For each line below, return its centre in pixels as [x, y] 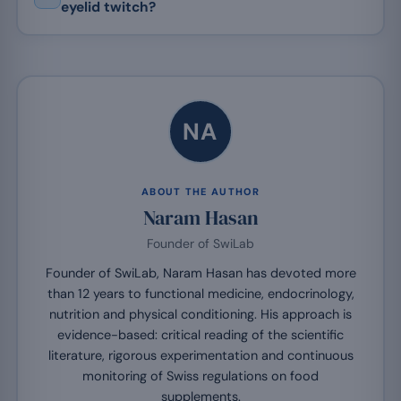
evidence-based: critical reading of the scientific [200, 335]
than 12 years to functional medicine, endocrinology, [200, 294]
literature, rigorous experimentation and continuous [200, 356]
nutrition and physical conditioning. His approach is [200, 315]
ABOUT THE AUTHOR [200, 192]
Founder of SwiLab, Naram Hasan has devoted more [200, 273]
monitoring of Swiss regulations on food [200, 376]
